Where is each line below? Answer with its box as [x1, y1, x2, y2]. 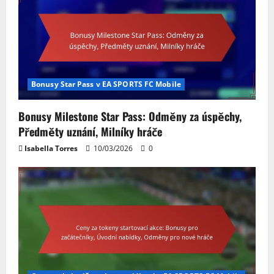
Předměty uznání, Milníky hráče [18, 124, 162, 140]
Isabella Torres [24, 143, 78, 154]
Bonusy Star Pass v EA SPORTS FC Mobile [31, 79, 181, 90]
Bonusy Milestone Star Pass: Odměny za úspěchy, [18, 108, 242, 125]
